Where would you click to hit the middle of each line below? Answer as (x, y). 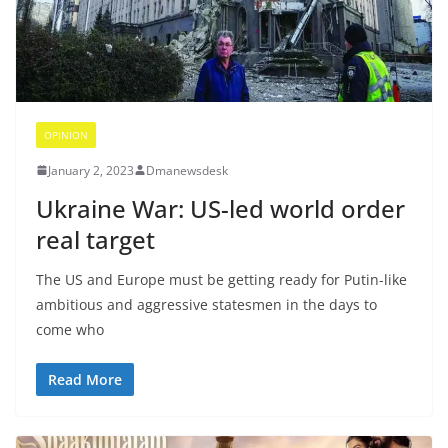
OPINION (66, 134)
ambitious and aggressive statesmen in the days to (206, 304)
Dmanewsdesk (187, 170)
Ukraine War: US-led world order (220, 208)
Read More (85, 379)
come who (70, 329)
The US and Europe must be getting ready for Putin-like (221, 279)
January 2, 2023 (91, 170)
